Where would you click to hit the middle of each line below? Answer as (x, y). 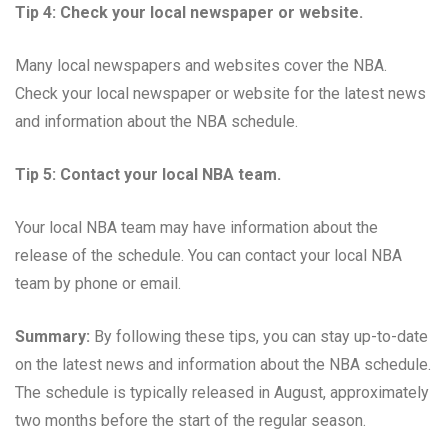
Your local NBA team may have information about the (196, 227)
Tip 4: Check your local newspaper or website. (189, 12)
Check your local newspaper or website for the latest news (220, 93)
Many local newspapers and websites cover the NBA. (201, 65)
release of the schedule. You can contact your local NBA (208, 255)
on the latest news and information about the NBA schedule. (223, 364)
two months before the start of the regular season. (190, 420)
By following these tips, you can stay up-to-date (259, 336)
